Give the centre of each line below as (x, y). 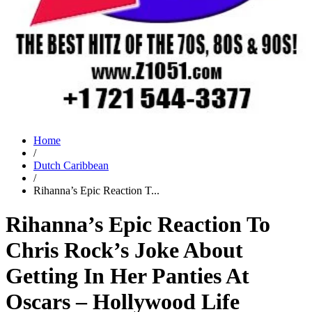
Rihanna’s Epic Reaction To (138, 225)
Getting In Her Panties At (127, 276)
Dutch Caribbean (71, 165)
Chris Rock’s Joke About (124, 250)
